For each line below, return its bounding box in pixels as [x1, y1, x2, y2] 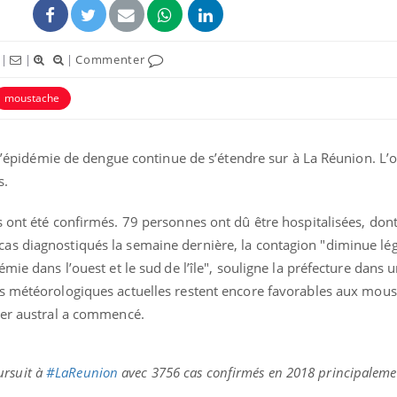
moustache [4, 90, 59, 105]
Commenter [75, 51, 149, 67]
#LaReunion [46, 362, 119, 381]
